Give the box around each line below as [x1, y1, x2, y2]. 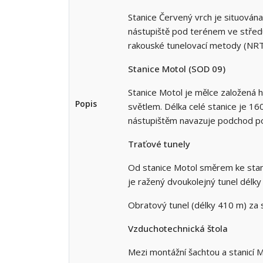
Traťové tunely [128, 138, 190, 150]
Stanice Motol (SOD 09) [128, 63, 225, 75]
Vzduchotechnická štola [128, 222, 228, 235]
